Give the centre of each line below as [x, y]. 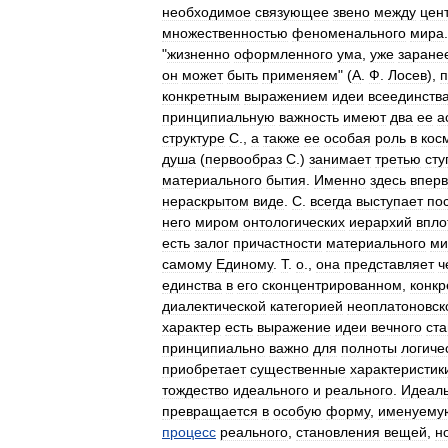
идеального [271, 390]
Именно [340, 180]
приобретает [204, 369]
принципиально [213, 348]
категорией [306, 306]
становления [338, 432]
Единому [244, 264]
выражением [286, 96]
